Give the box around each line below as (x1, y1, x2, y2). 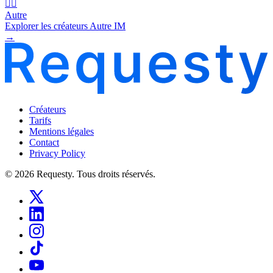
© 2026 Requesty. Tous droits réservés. (5, 168, 155, 179)
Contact (29, 136, 59, 147)
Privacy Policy (29, 147, 85, 158)
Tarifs (29, 115, 51, 126)
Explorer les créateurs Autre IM (5, 20, 126, 31)
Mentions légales (29, 126, 94, 136)
